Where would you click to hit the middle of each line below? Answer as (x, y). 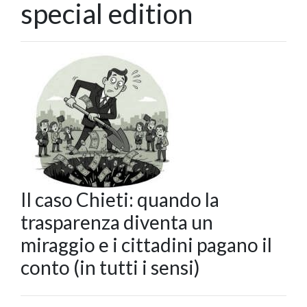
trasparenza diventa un (117, 222)
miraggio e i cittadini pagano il (146, 245)
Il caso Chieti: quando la (120, 200)
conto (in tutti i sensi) (110, 268)
